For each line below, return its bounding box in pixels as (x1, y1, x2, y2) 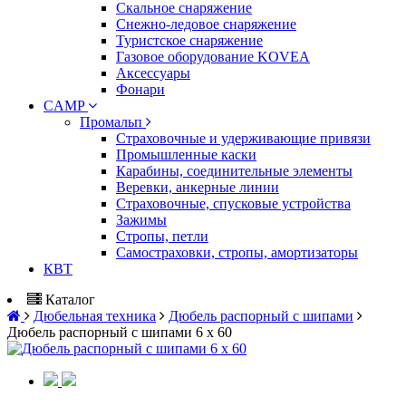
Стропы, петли (116, 228, 208, 244)
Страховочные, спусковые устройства (116, 196, 351, 211)
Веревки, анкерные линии (116, 179, 279, 195)
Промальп (80, 114, 146, 130)
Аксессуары (116, 65, 190, 81)
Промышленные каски (116, 147, 256, 162)
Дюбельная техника (34, 308, 156, 324)
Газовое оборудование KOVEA (116, 49, 310, 64)
